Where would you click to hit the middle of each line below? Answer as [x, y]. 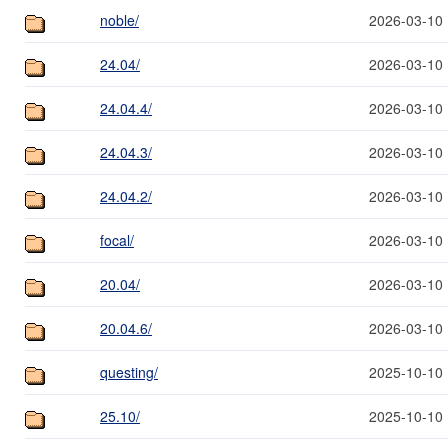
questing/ [129, 371]
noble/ [119, 19]
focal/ [117, 239]
